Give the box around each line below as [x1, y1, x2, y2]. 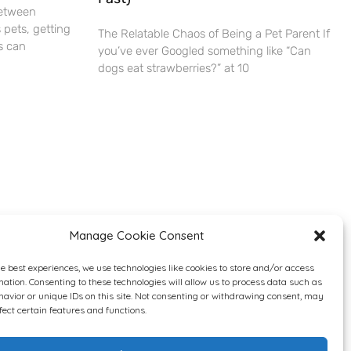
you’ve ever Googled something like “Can [97, 44, 311, 59]
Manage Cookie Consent [70, 228, 204, 243]
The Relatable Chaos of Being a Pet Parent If [97, 27, 330, 42]
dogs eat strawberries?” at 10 [97, 61, 249, 76]
